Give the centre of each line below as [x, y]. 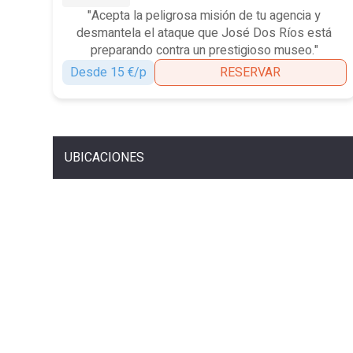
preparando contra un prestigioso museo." [204, 50]
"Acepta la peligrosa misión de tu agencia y [204, 15]
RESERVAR [251, 72]
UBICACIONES [105, 157]
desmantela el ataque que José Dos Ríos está [204, 33]
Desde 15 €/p [109, 72]
